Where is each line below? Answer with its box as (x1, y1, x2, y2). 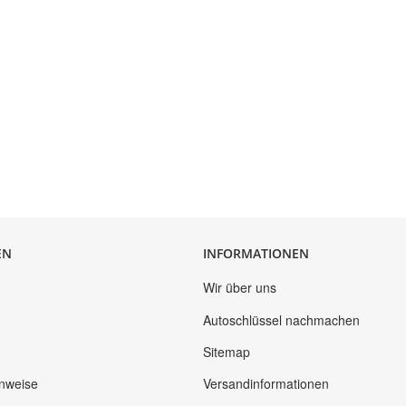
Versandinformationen (203, 374, 329, 393)
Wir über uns (203, 278, 276, 297)
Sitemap (203, 342, 250, 361)
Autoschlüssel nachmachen (203, 310, 360, 329)
